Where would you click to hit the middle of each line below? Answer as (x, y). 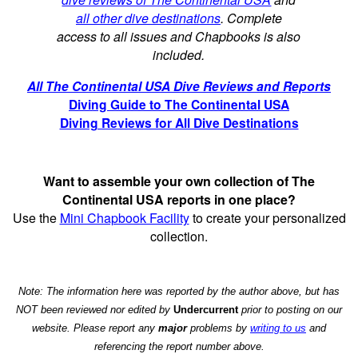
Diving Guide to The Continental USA (179, 104)
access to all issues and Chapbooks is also (179, 36)
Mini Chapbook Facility (124, 218)
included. (179, 54)
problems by (219, 328)
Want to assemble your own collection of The (179, 181)
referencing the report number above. (179, 347)
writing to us (278, 328)
